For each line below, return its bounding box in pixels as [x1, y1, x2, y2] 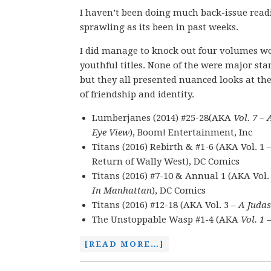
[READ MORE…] [85, 240, 164, 249]
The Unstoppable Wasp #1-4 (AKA [92, 214, 241, 225]
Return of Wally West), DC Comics [92, 156, 240, 167]
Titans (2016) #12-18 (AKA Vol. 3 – [92, 200, 238, 211]
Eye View [92, 127, 129, 138]
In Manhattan [92, 185, 152, 196]
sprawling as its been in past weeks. [80, 22, 238, 33]
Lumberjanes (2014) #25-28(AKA [92, 113, 233, 123]
